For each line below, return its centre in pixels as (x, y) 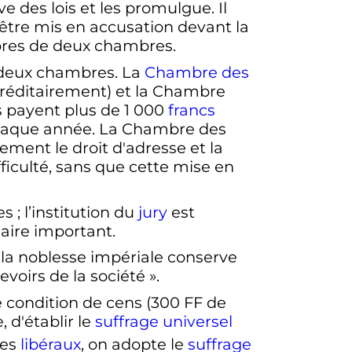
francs (191, 110)
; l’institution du (77, 212)
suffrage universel (163, 322)
